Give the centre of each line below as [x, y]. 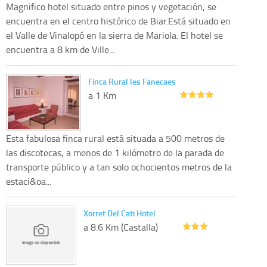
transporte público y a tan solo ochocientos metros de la [119, 167]
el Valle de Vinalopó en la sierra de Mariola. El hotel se [114, 35]
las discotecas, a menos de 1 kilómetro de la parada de [115, 152]
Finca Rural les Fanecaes [132, 81]
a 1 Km [102, 95]
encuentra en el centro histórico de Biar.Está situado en [118, 21]
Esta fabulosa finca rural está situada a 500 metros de [115, 138]
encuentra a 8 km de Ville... [60, 49]
